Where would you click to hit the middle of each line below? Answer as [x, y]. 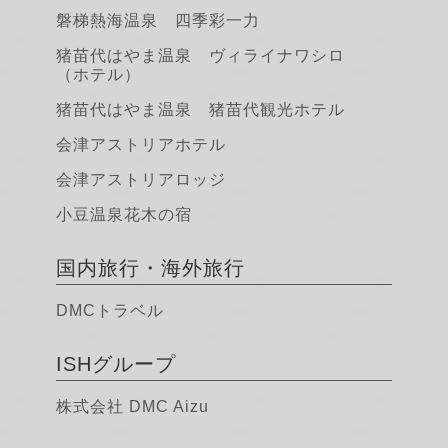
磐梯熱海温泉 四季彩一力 [157, 21]
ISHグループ [115, 364]
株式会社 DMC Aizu [132, 407]
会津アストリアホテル [140, 145]
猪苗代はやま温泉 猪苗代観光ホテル [200, 110]
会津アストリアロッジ [140, 180]
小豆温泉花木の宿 [123, 215]
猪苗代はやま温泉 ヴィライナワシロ [200, 56]
